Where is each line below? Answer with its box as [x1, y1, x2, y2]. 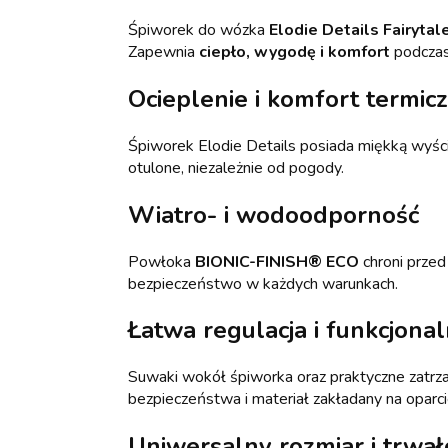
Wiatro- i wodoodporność [128, 198, 419, 231]
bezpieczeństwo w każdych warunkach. [128, 272, 398, 295]
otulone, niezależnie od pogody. [128, 156, 344, 179]
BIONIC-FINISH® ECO [195, 250, 359, 273]
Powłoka [128, 250, 195, 273]
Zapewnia [128, 40, 199, 63]
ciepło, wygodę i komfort [199, 40, 390, 63]
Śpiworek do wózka [128, 18, 269, 41]
